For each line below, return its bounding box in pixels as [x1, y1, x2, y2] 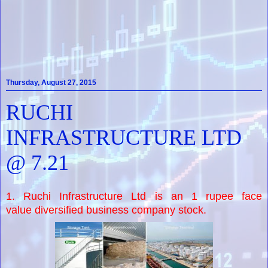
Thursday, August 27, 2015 [6, 78, 96, 87]
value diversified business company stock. [6, 203, 206, 216]
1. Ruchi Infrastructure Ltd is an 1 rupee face [6, 190, 262, 202]
